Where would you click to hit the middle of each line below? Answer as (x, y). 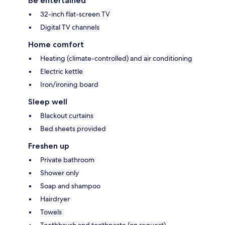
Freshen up (49, 146)
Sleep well (48, 102)
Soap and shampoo (70, 186)
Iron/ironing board (69, 85)
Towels (51, 212)
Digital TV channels (70, 27)
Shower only (60, 173)
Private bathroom (67, 160)
